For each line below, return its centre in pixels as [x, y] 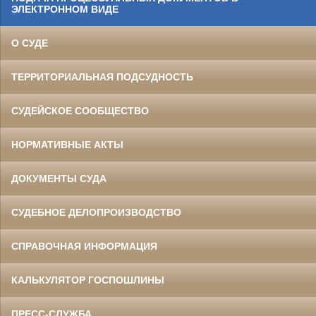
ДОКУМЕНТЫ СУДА [59, 179]
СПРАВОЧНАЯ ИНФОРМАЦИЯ [84, 247]
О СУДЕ [30, 43]
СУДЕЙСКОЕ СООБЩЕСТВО [80, 111]
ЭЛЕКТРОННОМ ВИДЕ [65, 10]
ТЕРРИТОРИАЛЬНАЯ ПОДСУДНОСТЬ [102, 77]
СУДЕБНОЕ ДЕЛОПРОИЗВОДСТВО [96, 213]
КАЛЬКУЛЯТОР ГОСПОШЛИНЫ [88, 280]
